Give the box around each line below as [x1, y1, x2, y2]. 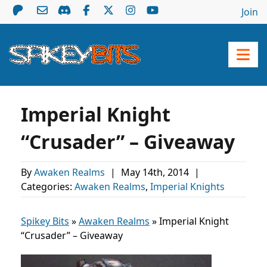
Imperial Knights [150, 180, 225, 193]
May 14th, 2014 [121, 166, 191, 179]
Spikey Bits [21, 215, 69, 228]
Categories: [21, 180, 74, 193]
